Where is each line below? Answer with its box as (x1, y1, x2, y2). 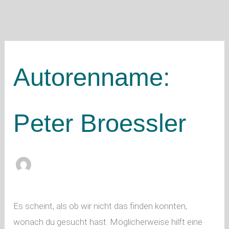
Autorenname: (13, 63, 171, 91)
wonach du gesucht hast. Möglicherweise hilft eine (13, 217, 203, 227)
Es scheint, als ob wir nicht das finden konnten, (13, 201, 188, 212)
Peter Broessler (13, 109, 187, 137)
